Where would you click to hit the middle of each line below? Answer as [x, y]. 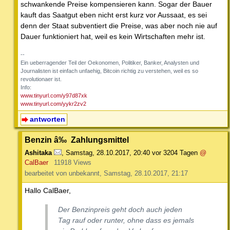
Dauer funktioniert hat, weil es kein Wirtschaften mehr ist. [113, 37]
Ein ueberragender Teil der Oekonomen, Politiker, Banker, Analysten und [110, 63]
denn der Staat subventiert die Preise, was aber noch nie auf [119, 26]
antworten [47, 119]
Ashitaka [38, 152]
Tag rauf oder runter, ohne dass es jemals [126, 220]
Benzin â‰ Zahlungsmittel [77, 139]
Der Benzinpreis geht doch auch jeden [120, 209]
